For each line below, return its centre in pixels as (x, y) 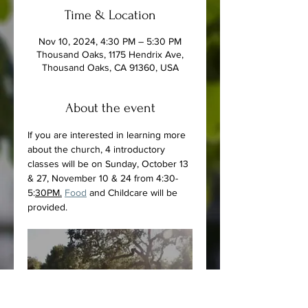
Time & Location (110, 15)
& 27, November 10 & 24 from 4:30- (103, 178)
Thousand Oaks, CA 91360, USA (110, 67)
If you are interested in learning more (108, 135)
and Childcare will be (133, 192)
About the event (110, 108)
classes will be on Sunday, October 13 (109, 164)
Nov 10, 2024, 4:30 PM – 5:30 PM (110, 41)
